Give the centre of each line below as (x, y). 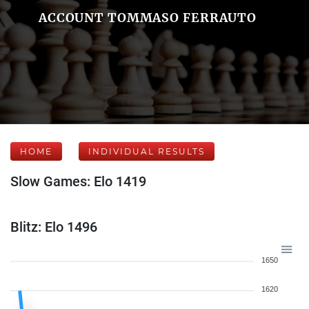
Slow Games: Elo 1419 (78, 181)
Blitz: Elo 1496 (54, 227)
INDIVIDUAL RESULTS (147, 151)
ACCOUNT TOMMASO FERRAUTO (148, 18)
